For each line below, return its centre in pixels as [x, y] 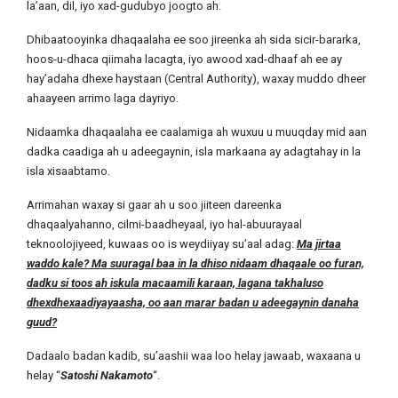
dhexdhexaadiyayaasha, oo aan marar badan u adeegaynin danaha [193, 302]
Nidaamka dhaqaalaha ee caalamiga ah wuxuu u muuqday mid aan [197, 132]
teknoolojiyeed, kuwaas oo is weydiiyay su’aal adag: [162, 244]
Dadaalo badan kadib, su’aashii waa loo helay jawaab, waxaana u [194, 356]
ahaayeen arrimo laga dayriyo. [104, 98]
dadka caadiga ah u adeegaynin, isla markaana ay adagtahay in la [194, 151]
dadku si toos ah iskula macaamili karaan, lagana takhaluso [175, 283]
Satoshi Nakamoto [107, 375]
